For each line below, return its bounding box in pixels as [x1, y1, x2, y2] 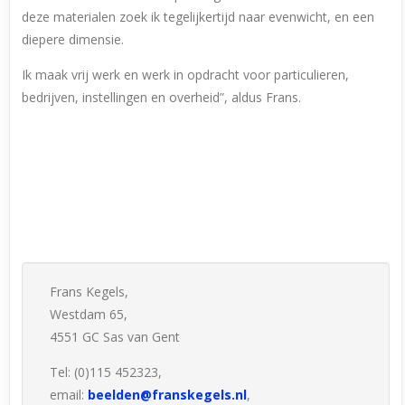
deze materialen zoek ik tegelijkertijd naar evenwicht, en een [22, 8, 375, 26]
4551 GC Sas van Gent [50, 328, 181, 346]
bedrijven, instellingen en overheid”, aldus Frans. [22, 89, 302, 107]
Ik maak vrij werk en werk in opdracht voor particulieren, [22, 66, 350, 84]
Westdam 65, [50, 306, 128, 324]
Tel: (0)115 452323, [50, 363, 163, 381]
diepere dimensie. [22, 31, 125, 49]
